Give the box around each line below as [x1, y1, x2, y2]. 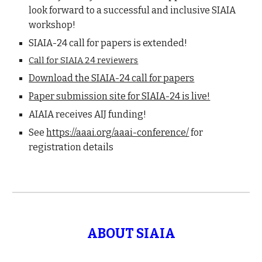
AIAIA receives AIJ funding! [29, 109, 147, 120]
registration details [29, 142, 114, 153]
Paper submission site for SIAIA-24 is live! [29, 91, 211, 102]
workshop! [29, 19, 76, 30]
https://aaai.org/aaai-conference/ [46, 127, 189, 138]
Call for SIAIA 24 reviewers [29, 55, 139, 65]
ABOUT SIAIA [87, 226, 175, 242]
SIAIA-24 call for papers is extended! [29, 37, 188, 49]
